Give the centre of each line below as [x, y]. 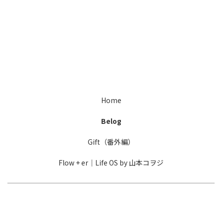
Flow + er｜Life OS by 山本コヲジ [111, 162]
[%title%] [29, 20]
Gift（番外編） [111, 141]
